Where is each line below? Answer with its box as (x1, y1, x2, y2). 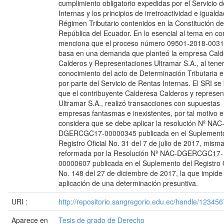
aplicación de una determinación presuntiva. (58, 178, 198, 188)
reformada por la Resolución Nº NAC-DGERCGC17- (58, 148, 223, 158)
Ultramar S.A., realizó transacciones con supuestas (58, 98, 220, 108)
